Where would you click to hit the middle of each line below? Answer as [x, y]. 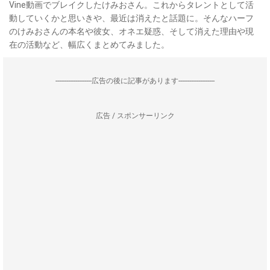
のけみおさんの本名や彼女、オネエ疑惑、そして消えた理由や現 [131, 31]
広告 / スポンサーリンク [135, 116]
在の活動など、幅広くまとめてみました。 [89, 45]
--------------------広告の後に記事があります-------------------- [135, 81]
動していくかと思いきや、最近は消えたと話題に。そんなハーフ [131, 18]
